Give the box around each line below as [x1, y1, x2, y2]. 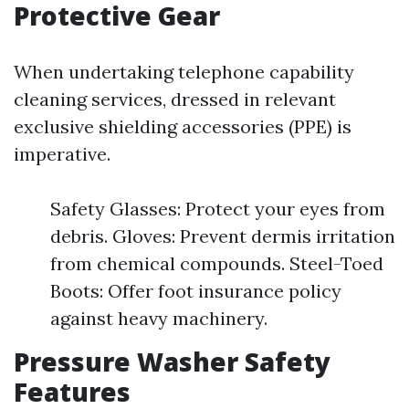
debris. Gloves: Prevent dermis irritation [50, 225, 395, 247]
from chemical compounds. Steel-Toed [50, 252, 383, 275]
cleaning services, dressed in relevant [14, 88, 336, 110]
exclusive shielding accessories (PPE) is [14, 115, 351, 138]
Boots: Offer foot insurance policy [50, 279, 341, 302]
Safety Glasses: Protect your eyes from [50, 197, 385, 220]
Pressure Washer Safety [14, 344, 330, 379]
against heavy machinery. [50, 307, 267, 330]
